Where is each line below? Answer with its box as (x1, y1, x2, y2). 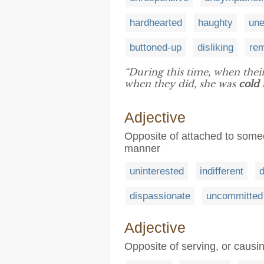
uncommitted (206, 190, 263, 202)
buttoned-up (130, 41, 181, 53)
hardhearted (130, 16, 182, 28)
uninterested (130, 165, 184, 177)
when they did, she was (124, 77, 239, 90)
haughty (198, 16, 233, 28)
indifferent (200, 165, 243, 177)
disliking (197, 41, 233, 53)
